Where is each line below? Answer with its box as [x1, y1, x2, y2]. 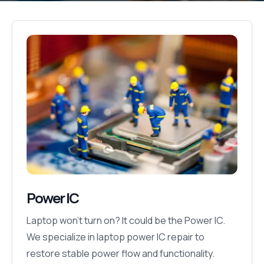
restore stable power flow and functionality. [27, 247, 214, 260]
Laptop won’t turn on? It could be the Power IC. [27, 214, 225, 227]
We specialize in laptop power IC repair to [27, 230, 204, 244]
